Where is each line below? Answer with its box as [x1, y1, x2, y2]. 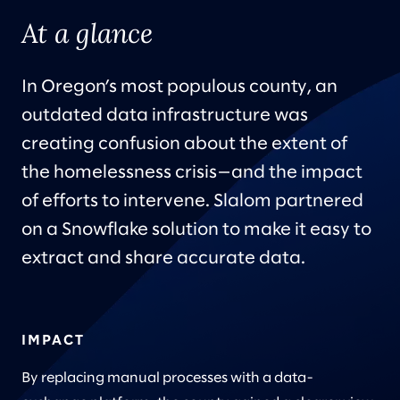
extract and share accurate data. [21, 250, 305, 267]
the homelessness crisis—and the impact [21, 164, 362, 181]
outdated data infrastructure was [21, 107, 308, 124]
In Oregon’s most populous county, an [21, 79, 337, 96]
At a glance [21, 16, 153, 50]
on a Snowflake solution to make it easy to [21, 221, 371, 238]
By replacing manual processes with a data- [21, 371, 313, 385]
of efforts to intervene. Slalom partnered [21, 193, 363, 210]
